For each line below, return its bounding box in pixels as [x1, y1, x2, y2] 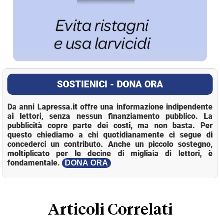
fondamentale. [7, 158, 62, 167]
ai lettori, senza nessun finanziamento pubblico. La [7, 111, 213, 121]
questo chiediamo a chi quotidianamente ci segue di [7, 130, 213, 139]
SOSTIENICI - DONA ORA [57, 78, 163, 90]
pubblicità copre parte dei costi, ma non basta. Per [7, 120, 213, 130]
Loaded [155, 183, 173, 189]
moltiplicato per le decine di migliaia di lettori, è [7, 148, 213, 158]
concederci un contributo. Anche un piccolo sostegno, [7, 139, 213, 149]
